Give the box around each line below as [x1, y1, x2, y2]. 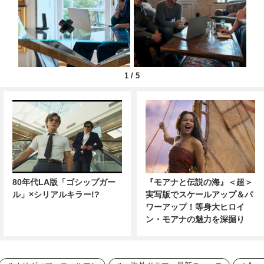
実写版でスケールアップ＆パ [146, 190, 253, 200]
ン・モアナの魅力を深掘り [146, 214, 245, 225]
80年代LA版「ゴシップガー [12, 177, 115, 187]
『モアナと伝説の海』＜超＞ [146, 177, 253, 187]
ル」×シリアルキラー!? [12, 190, 100, 200]
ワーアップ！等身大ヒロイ [146, 202, 245, 212]
